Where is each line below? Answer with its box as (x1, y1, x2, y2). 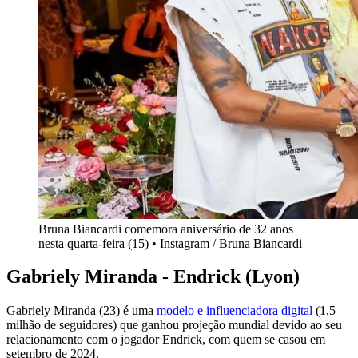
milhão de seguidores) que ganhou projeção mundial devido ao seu (6, 318, 342, 332)
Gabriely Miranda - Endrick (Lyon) (6, 266, 300, 288)
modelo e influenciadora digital (157, 304, 312, 318)
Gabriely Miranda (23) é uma (6, 304, 157, 318)
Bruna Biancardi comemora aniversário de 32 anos (38, 221, 293, 236)
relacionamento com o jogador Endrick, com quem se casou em (6, 332, 325, 347)
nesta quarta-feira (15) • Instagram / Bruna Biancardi (38, 236, 302, 250)
